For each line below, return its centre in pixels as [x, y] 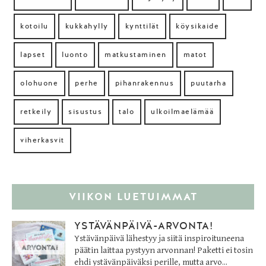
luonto [75, 55]
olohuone [39, 83]
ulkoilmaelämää [182, 112]
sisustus [85, 112]
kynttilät [142, 26]
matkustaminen [136, 55]
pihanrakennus [144, 83]
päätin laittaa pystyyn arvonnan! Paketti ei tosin [164, 251]
